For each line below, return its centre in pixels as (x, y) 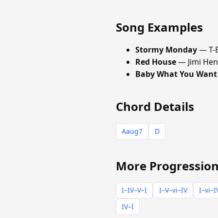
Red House (156, 62)
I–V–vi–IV (173, 190)
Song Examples (159, 27)
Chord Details (155, 107)
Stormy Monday (166, 50)
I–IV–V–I (135, 190)
